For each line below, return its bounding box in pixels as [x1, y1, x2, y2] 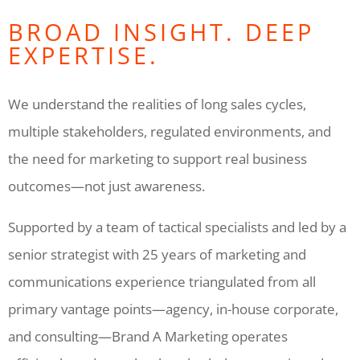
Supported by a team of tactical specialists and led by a [8, 217, 346, 236]
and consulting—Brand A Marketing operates [8, 326, 288, 346]
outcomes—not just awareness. [8, 176, 205, 195]
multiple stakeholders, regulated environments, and [8, 121, 331, 141]
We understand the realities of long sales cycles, [8, 94, 306, 113]
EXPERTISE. [8, 39, 159, 71]
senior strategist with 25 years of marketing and [8, 244, 306, 264]
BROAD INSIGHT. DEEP [8, 15, 314, 47]
